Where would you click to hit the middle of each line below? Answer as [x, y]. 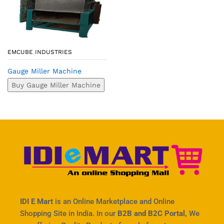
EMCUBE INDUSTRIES [40, 52]
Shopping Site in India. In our [69, 213]
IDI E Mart [36, 201]
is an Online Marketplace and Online [114, 201]
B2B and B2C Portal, [152, 213]
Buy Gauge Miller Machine [56, 85]
